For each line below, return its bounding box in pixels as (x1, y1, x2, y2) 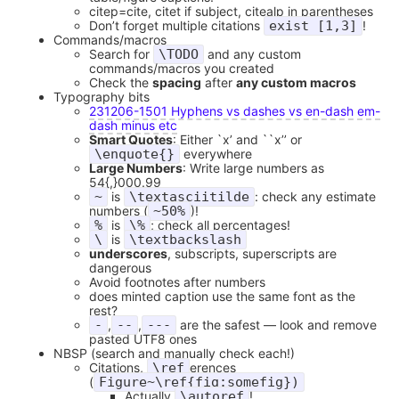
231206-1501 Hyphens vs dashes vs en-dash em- (89, 103, 380, 119)
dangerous (89, 260, 151, 276)
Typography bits (53, 89, 150, 105)
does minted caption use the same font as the (89, 289, 355, 305)
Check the (89, 75, 152, 91)
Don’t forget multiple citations (89, 18, 264, 34)
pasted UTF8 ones (89, 331, 197, 347)
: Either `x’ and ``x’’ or (173, 132, 302, 148)
